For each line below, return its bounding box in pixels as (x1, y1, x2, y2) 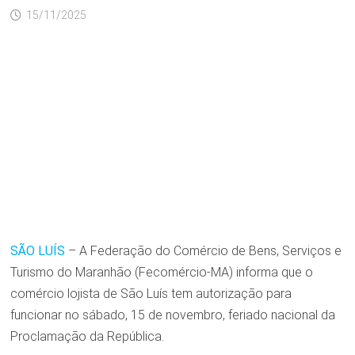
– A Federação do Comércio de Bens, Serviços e (67, 243, 342, 259)
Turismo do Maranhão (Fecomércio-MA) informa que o (10, 265, 313, 281)
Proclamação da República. (10, 329, 164, 345)
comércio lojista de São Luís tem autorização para (10, 286, 292, 302)
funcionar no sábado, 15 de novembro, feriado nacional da (10, 307, 335, 323)
